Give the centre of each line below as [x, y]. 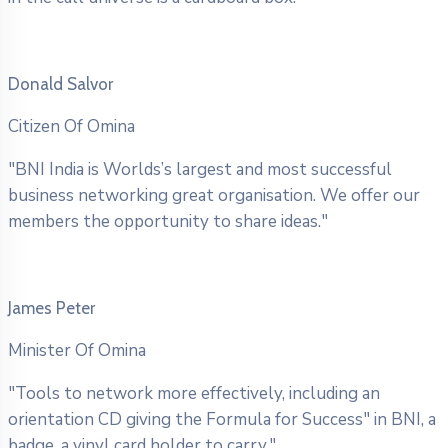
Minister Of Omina [77, 350]
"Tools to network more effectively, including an [194, 393]
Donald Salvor [60, 83]
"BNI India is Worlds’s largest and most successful [200, 169]
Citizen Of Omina [71, 126]
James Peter [51, 307]
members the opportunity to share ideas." [168, 221]
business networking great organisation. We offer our [214, 195]
